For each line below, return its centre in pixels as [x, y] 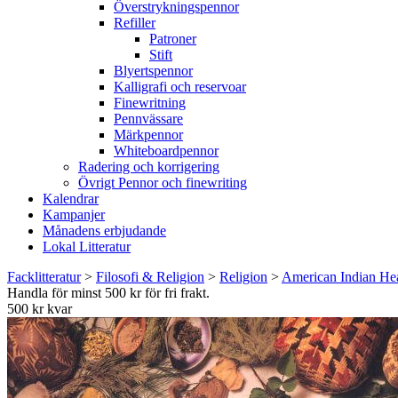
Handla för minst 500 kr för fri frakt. [108, 293]
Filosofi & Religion [150, 277]
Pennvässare [148, 119]
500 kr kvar [40, 309]
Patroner [173, 39]
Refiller [135, 23]
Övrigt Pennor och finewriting [163, 183]
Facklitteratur [44, 277]
